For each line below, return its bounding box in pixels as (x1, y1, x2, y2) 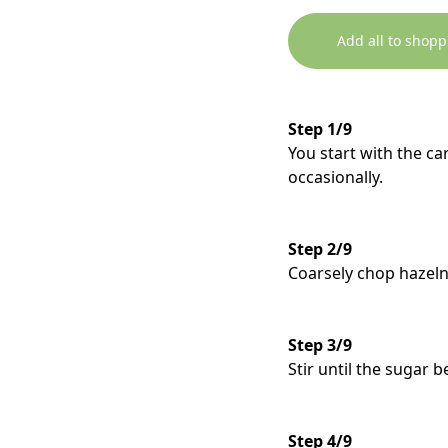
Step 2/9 (288, 238, 352, 261)
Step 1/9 (288, 118, 352, 141)
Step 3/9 (288, 334, 352, 357)
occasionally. (288, 166, 383, 189)
